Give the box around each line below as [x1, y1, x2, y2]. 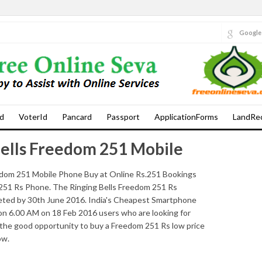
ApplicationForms [154, 112, 218, 122]
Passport [106, 112, 140, 122]
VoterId [19, 112, 47, 122]
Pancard [62, 112, 92, 122]
